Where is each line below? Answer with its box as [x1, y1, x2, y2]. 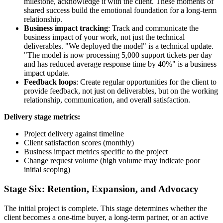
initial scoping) [24, 165, 70, 174]
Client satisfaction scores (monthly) [24, 138, 134, 147]
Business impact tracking [24, 24, 108, 33]
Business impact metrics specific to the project [24, 147, 168, 156]
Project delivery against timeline [24, 129, 124, 138]
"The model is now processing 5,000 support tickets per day [24, 51, 212, 60]
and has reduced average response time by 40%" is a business [24, 60, 217, 69]
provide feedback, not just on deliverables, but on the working [24, 87, 218, 96]
